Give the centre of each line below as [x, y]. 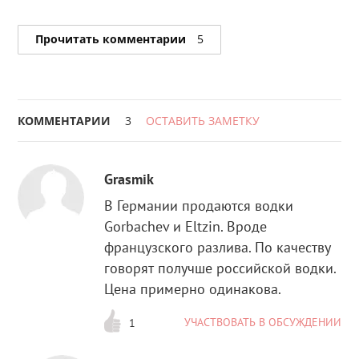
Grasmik [129, 179]
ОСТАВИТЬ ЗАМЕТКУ [203, 120]
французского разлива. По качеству [218, 248]
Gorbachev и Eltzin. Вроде [186, 227]
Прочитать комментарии [113, 39]
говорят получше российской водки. [220, 268]
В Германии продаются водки [199, 206]
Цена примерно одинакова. [193, 289]
